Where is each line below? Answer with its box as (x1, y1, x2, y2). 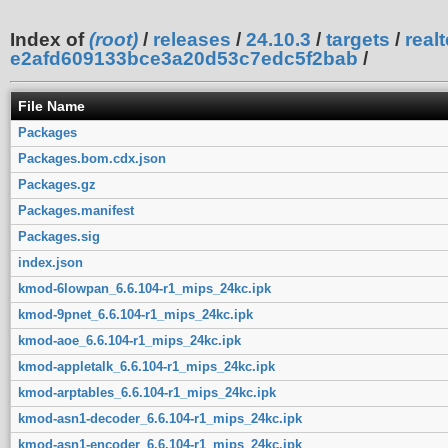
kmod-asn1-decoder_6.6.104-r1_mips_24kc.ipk (17, 410, 302, 426)
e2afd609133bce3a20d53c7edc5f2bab (10, 48, 358, 69)
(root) (89, 29, 138, 50)
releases (153, 29, 231, 50)
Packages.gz (17, 176, 96, 192)
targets (326, 29, 390, 50)
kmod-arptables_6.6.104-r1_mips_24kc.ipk (17, 384, 276, 400)
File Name (18, 97, 85, 114)
